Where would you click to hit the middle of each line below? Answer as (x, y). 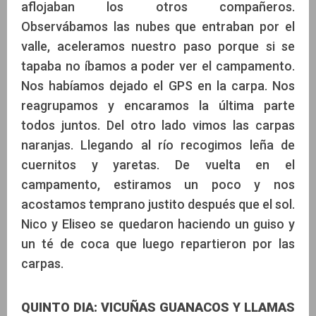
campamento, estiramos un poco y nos (158, 184)
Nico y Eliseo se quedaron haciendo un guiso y (158, 224)
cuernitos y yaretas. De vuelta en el (158, 164)
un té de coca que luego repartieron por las (158, 243)
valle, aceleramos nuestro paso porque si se (158, 46)
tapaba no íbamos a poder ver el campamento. (158, 66)
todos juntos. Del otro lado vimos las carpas (158, 125)
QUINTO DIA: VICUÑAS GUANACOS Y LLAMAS (158, 307)
